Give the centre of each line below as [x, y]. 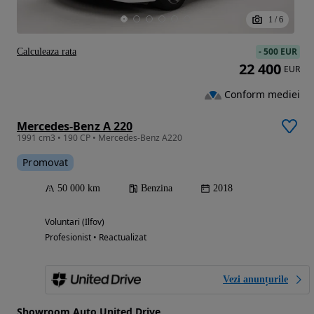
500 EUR [280, 52]
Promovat [46, 163]
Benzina [157, 189]
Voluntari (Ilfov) [75, 222]
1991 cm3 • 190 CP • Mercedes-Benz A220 [100, 138]
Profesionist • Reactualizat [96, 238]
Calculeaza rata [47, 52]
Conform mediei [262, 95]
